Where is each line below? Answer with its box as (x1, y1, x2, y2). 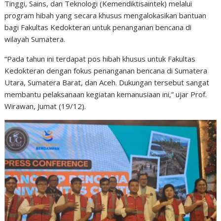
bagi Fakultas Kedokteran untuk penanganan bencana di (4, 22, 192, 32)
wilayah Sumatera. (4, 34, 66, 44)
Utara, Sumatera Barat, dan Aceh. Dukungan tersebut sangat (4, 77, 210, 87)
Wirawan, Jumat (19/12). (4, 101, 86, 111)
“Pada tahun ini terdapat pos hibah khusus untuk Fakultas (4, 53, 196, 64)
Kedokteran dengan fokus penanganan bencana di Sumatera (4, 65, 208, 75)
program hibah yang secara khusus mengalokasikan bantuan (4, 10, 207, 20)
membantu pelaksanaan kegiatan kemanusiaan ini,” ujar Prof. (4, 89, 207, 99)
